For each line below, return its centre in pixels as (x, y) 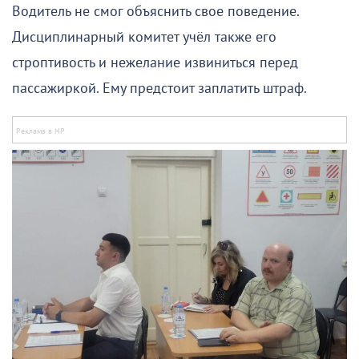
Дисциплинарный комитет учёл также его (144, 37)
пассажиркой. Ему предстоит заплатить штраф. (159, 88)
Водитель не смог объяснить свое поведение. (155, 11)
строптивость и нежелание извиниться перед (155, 63)
